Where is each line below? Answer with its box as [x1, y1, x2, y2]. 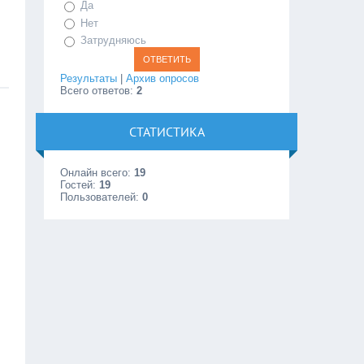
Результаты [60, 71, 118, 84]
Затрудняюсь [80, 34, 147, 47]
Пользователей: [60, 190, 143, 203]
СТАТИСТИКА [128, 123, 205, 140]
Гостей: [60, 178, 100, 191]
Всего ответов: [60, 84, 137, 97]
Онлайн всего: [60, 166, 135, 179]
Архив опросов [126, 71, 200, 84]
